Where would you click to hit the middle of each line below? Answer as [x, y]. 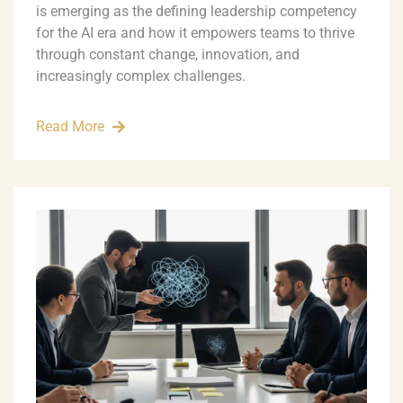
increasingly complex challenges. [141, 76]
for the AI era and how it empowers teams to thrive [195, 33]
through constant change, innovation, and [168, 55]
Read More [70, 127]
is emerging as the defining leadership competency [197, 12]
